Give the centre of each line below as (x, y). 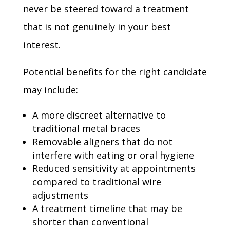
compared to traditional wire (97, 182)
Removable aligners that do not (102, 142)
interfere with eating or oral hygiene (113, 155)
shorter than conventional (90, 222)
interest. (42, 45)
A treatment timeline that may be (107, 208)
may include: (50, 90)
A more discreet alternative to (99, 115)
